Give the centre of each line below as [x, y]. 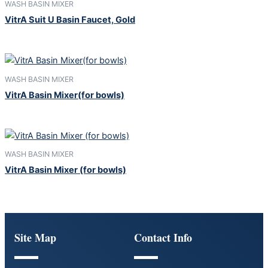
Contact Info [163, 238]
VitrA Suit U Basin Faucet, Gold [70, 20]
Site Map [35, 238]
